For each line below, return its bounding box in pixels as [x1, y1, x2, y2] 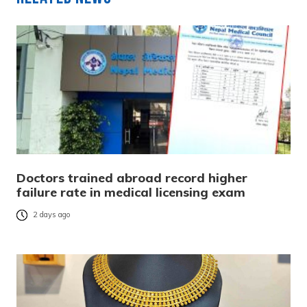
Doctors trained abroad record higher [16, 169, 247, 186]
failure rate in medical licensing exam [16, 184, 245, 200]
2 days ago [33, 210, 71, 220]
